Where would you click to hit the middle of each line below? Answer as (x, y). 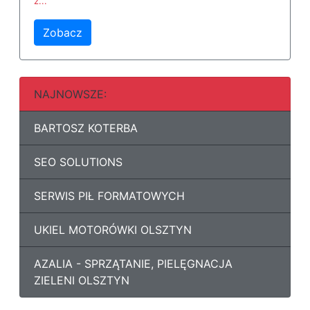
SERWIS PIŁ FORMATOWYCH (109, 196)
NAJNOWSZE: (70, 94)
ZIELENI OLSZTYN (82, 281)
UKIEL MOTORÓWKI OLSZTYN (113, 230)
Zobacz (63, 33)
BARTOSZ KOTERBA (86, 128)
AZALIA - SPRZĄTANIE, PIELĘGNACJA (133, 264)
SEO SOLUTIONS (78, 162)
